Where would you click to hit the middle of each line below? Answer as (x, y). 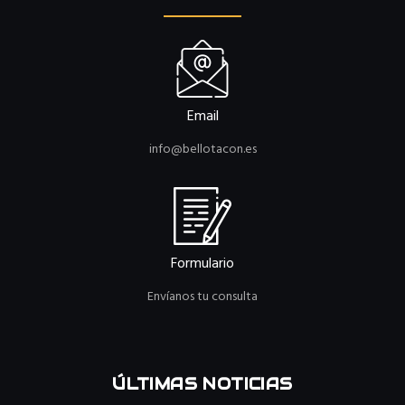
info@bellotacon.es (202, 150)
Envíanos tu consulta (202, 297)
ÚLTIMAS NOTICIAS (202, 384)
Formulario (202, 264)
